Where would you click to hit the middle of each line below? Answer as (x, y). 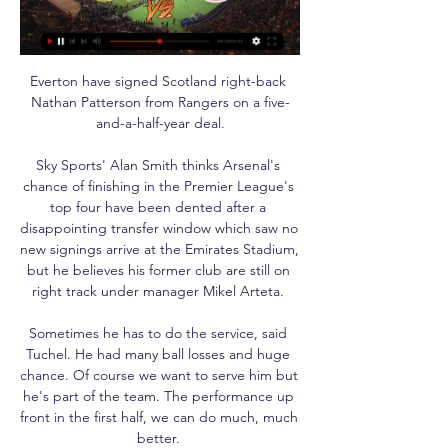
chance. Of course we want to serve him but (159, 374)
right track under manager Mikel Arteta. (160, 290)
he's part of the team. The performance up (158, 395)
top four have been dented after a (158, 206)
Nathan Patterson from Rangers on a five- (160, 101)
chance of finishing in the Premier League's (158, 185)
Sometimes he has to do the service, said (158, 332)
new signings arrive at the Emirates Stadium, (159, 248)
